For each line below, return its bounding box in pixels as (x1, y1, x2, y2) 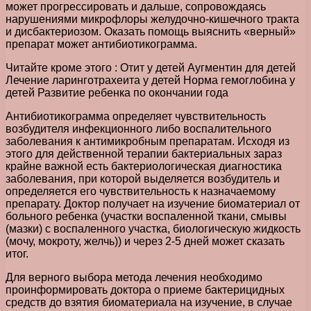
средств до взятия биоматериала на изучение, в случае (6, 296, 292, 309)
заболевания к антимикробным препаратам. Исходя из (6, 135, 289, 148)
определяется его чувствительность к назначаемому (6, 185, 276, 198)
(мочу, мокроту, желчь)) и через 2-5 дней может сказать (6, 235, 285, 248)
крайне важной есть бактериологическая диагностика (6, 160, 282, 173)
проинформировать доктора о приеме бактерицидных (6, 284, 285, 296)
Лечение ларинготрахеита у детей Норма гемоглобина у (6, 74, 295, 87)
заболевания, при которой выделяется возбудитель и (6, 173, 280, 185)
